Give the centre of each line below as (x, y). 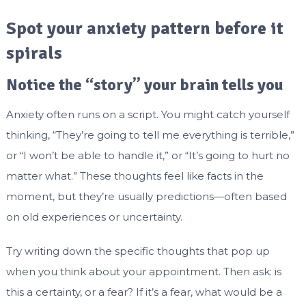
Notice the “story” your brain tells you (144, 85)
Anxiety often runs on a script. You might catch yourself (148, 115)
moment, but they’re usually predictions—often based (146, 197)
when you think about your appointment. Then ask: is (143, 272)
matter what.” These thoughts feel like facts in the (135, 176)
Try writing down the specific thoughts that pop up (138, 251)
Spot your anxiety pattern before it (144, 29)
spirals (34, 54)
